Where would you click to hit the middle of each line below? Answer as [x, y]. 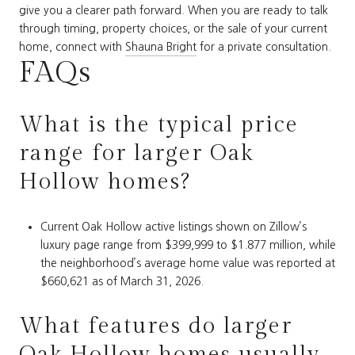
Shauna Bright [161, 46]
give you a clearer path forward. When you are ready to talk [174, 10]
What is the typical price [159, 125]
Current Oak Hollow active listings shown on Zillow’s [173, 227]
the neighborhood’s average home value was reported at [187, 263]
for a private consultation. [264, 46]
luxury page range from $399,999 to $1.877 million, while [188, 245]
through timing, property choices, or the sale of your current [173, 28]
